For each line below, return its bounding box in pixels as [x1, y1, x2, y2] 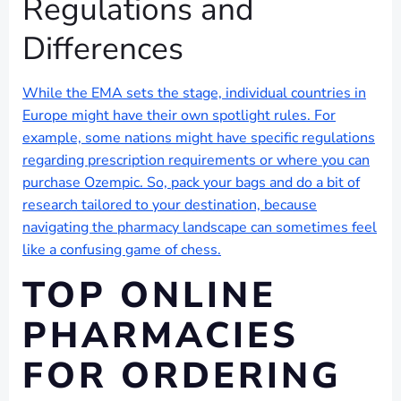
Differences [22, 27, 183, 70]
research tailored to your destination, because [22, 195, 317, 215]
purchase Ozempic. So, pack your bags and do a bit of [22, 173, 360, 192]
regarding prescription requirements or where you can [22, 150, 370, 170]
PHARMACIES [22, 311, 299, 360]
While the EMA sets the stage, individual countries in [22, 83, 366, 103]
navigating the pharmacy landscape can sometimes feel [22, 218, 377, 237]
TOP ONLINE [22, 271, 277, 320]
